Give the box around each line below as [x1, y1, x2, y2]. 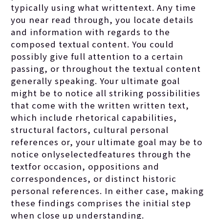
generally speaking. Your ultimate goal [11, 74, 180, 87]
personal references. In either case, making [11, 184, 204, 197]
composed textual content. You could [11, 38, 175, 50]
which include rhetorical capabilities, [11, 111, 177, 123]
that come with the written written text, [11, 99, 190, 111]
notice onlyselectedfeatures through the [11, 148, 192, 160]
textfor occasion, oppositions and [11, 160, 160, 172]
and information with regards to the [11, 25, 171, 38]
